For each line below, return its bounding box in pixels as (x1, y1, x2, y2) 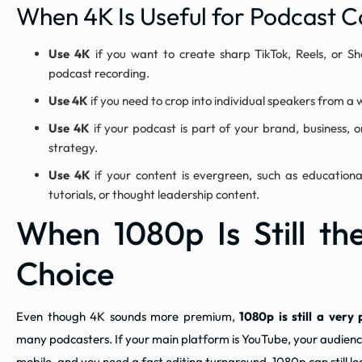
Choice (16, 253, 114, 294)
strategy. (48, 140, 98, 156)
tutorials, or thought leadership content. (48, 187, 259, 203)
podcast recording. (48, 65, 149, 82)
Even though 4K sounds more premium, (16, 309, 240, 325)
